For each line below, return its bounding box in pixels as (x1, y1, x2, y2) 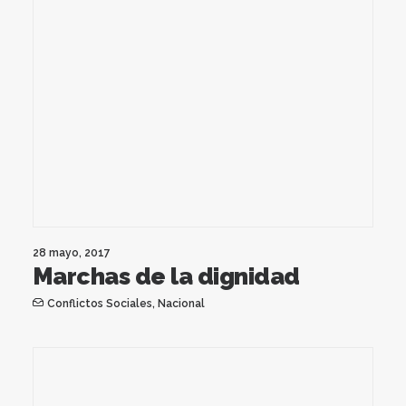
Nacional (157, 296, 205, 310)
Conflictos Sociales (46, 296, 152, 310)
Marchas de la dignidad (33, 262, 300, 290)
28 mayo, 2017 (33, 246, 111, 259)
